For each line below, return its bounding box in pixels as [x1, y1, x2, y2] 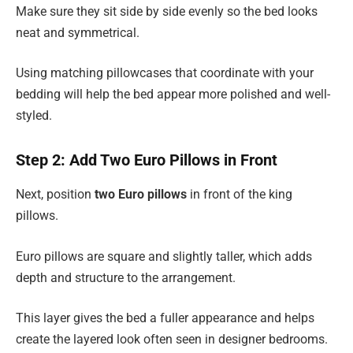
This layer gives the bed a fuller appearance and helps [16, 310, 314, 326]
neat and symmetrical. [16, 24, 139, 40]
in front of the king [187, 187, 292, 203]
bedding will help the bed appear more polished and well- [16, 87, 330, 102]
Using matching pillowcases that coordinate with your [16, 65, 314, 81]
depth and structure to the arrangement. [16, 269, 236, 285]
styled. [16, 108, 52, 124]
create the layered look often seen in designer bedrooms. [16, 332, 328, 347]
